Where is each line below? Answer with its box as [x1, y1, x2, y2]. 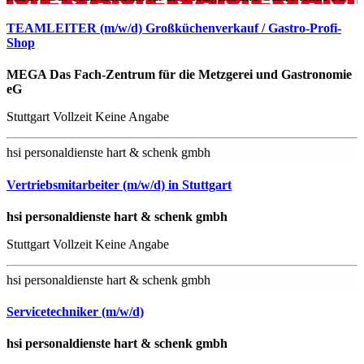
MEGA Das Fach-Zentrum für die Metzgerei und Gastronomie [6, 67, 352, 82]
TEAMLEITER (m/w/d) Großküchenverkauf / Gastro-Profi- [6, 21, 341, 36]
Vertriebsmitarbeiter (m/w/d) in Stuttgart [6, 177, 232, 192]
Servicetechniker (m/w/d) [6, 305, 144, 319]
